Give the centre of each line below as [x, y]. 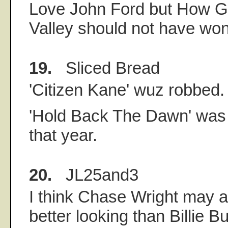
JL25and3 [95, 175]
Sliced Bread [106, 68]
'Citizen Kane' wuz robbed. [127, 90]
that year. [63, 135]
